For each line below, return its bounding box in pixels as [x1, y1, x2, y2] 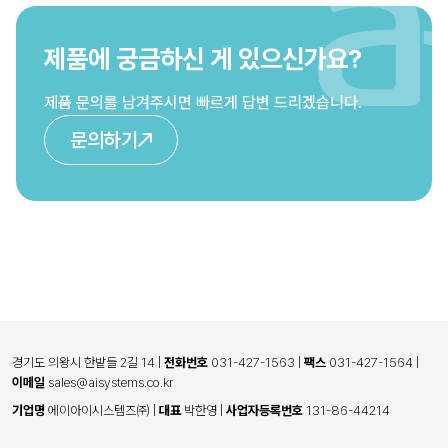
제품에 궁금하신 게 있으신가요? [44, 42, 362, 74]
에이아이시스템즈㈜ [45, 402, 153, 418]
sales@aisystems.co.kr [45, 374, 173, 390]
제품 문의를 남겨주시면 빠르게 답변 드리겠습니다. [44, 92, 362, 112]
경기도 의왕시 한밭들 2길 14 [12, 354, 158, 370]
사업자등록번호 [226, 402, 303, 418]
